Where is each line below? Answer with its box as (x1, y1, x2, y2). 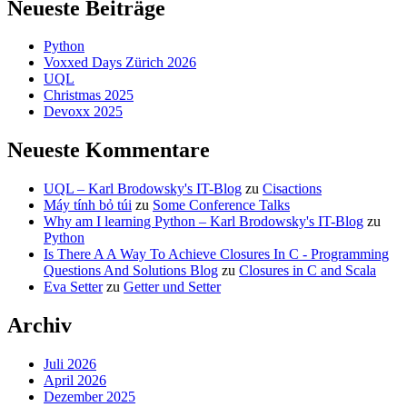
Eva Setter (44, 279, 103, 295)
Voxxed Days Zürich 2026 (44, 55, 196, 71)
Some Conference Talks (153, 197, 290, 213)
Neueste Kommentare (7, 138, 210, 163)
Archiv (7, 313, 72, 338)
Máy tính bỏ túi (44, 197, 132, 213)
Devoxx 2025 (44, 104, 123, 120)
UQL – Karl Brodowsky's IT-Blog (44, 181, 242, 197)
